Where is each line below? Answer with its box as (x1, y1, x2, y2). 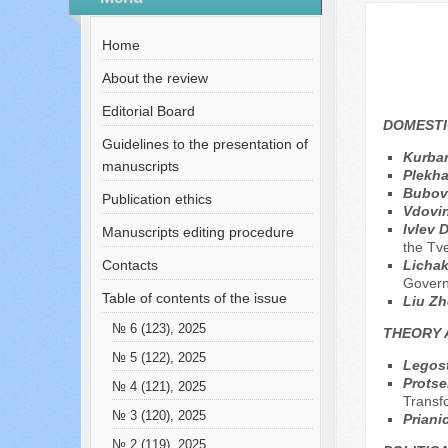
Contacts (101, 257, 158, 273)
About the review (101, 70, 208, 86)
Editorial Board (101, 103, 195, 119)
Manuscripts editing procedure (101, 224, 294, 240)
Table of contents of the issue (101, 290, 287, 306)
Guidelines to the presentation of (101, 136, 308, 152)
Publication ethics (101, 191, 212, 207)
